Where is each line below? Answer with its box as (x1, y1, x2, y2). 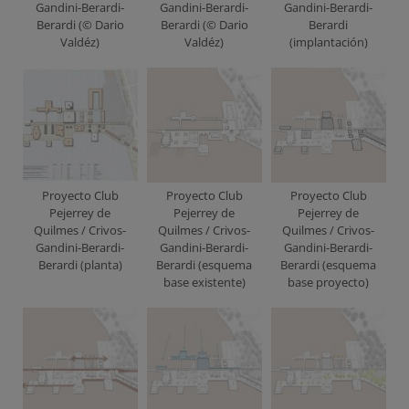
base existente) (163, 273, 246, 290)
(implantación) (288, 34, 368, 51)
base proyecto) (288, 273, 370, 290)
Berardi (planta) (37, 256, 122, 273)
